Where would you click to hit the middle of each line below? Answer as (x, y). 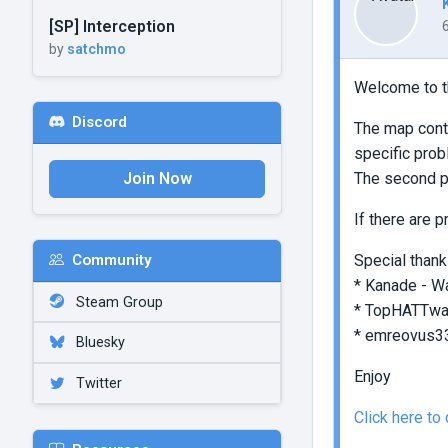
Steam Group (117, 302)
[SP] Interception (112, 26)
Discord (99, 122)
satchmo (96, 48)
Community (112, 260)
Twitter (97, 383)
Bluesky (98, 343)
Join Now (157, 178)
